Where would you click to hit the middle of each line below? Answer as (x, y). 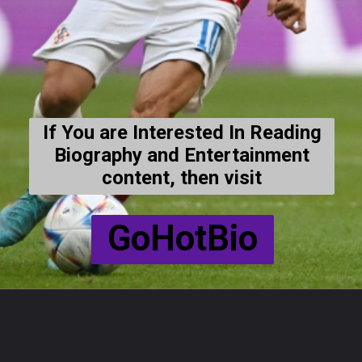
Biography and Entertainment (182, 155)
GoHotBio (183, 239)
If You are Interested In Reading (182, 132)
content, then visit (182, 177)
